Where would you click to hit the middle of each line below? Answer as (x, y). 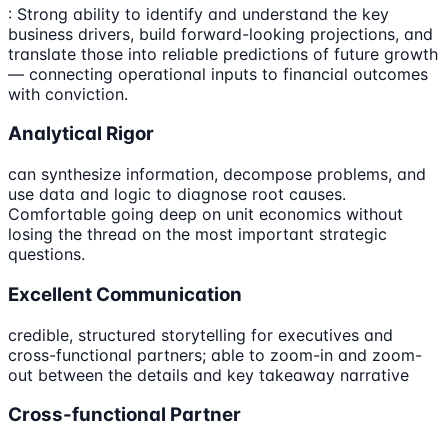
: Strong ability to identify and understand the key (198, 13)
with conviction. (68, 93)
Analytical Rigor (81, 134)
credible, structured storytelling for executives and (200, 334)
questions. (46, 254)
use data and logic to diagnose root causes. (177, 194)
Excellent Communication (125, 294)
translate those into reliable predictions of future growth (223, 53)
